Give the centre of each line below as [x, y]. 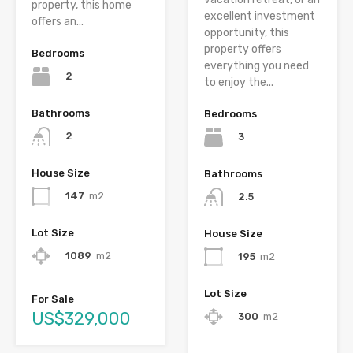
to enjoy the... [239, 82]
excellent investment [260, 16]
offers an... [58, 21]
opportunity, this [247, 32]
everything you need [256, 65]
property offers [243, 49]
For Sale [53, 299]
